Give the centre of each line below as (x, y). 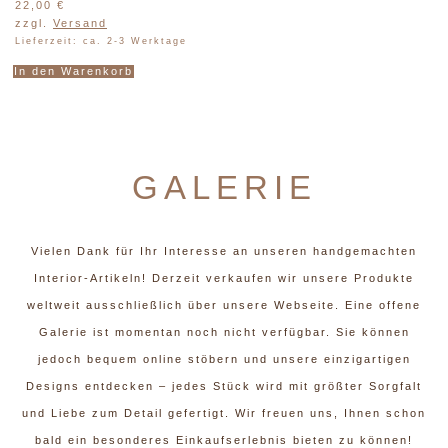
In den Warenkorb (73, 70)
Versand (80, 22)
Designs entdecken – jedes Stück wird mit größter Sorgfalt (224, 386)
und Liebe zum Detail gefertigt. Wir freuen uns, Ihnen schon (224, 413)
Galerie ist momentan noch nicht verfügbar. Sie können (224, 332)
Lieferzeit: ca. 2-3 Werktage (101, 40)
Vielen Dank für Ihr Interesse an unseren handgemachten (224, 251)
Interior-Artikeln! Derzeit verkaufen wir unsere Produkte (224, 278)
